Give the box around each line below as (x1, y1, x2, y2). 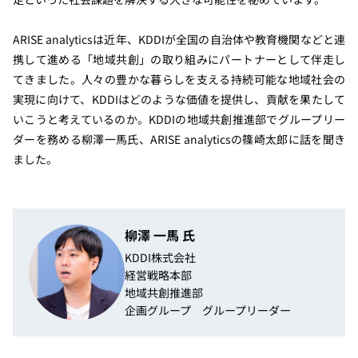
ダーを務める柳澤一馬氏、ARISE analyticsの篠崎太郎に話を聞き (13, 130, 345, 147)
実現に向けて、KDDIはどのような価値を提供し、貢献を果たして (13, 90, 345, 107)
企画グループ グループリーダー (125, 302, 291, 319)
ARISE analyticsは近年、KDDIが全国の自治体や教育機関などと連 (13, 30, 345, 47)
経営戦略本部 (125, 267, 192, 284)
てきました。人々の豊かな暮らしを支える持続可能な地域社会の (13, 70, 345, 87)
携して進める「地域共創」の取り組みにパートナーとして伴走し (13, 50, 345, 67)
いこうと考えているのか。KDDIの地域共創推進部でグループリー (13, 110, 345, 127)
